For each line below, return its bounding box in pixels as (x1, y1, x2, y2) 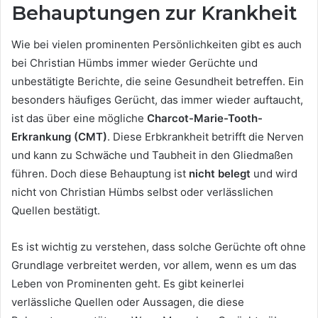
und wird (251, 167, 297, 180)
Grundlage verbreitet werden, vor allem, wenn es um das (11, 258, 297, 272)
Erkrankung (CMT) (11, 130, 107, 143)
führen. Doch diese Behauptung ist (11, 167, 189, 180)
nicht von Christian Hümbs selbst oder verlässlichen (11, 185, 273, 199)
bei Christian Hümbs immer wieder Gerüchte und (11, 56, 258, 70)
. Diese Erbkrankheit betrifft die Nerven (107, 130, 304, 143)
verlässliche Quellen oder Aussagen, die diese (11, 295, 244, 309)
